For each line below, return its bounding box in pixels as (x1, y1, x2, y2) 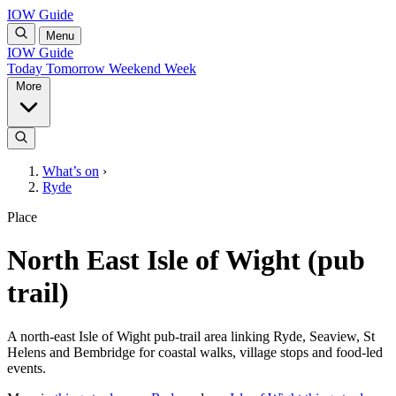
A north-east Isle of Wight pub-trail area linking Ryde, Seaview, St (7, 328, 375, 344)
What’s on (42, 164, 99, 179)
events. (7, 360, 46, 376)
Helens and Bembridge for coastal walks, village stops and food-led (7, 344, 383, 360)
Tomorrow (46, 61, 109, 76)
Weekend (109, 61, 164, 76)
